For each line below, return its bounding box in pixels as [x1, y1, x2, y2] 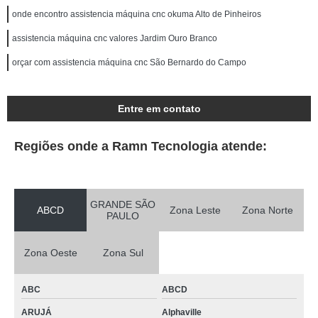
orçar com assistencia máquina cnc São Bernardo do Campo [12, 57, 246, 67]
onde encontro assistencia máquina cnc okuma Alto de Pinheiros [12, 9, 261, 19]
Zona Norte [242, 204, 293, 216]
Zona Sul [102, 247, 143, 258]
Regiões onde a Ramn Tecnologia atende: [14, 139, 267, 153]
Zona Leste [170, 204, 221, 216]
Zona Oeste [23, 247, 77, 258]
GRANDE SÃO [90, 199, 155, 210]
